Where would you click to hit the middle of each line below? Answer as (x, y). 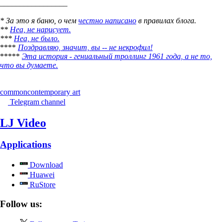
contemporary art (54, 92)
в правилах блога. (166, 20)
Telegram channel (38, 102)
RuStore (42, 185)
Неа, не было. (37, 38)
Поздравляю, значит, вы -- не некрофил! (85, 47)
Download (45, 165)
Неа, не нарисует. (40, 29)
